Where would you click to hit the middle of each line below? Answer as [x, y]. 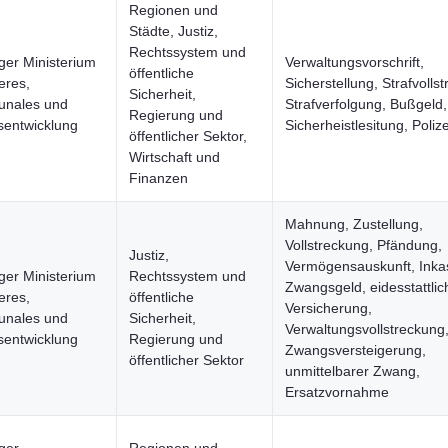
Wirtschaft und [174, 157]
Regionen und [173, 10]
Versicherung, [328, 308]
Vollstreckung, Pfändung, [363, 245]
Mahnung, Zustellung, [354, 224]
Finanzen [158, 178]
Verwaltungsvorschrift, [354, 62]
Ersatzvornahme [337, 392]
